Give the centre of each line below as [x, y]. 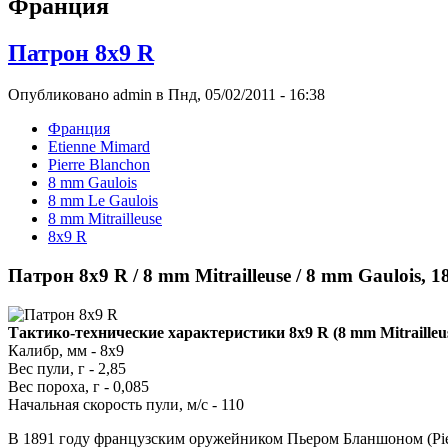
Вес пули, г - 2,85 [67, 368]
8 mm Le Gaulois [103, 201]
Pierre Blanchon [99, 165]
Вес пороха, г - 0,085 [78, 386]
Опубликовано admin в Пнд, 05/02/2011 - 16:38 [166, 95]
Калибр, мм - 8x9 [66, 350]
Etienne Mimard [99, 147]
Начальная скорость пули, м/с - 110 [126, 404]
